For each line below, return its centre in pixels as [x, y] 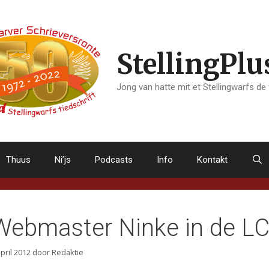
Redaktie [68, 252]
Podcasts [113, 160]
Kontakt [212, 160]
